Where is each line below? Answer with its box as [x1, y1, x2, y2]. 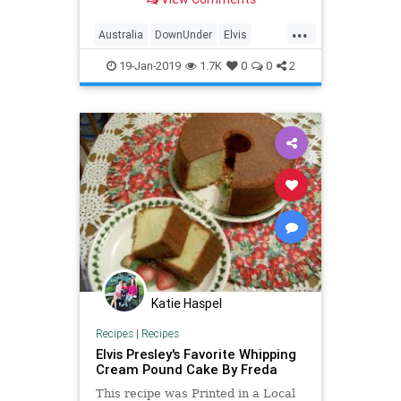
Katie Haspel [151, 294, 222, 311]
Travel [212, 56, 244, 71]
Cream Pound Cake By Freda [95, 361, 277, 379]
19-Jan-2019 [115, 58, 181, 74]
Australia [98, 28, 143, 42]
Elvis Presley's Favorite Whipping [95, 346, 296, 363]
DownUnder [155, 28, 212, 42]
